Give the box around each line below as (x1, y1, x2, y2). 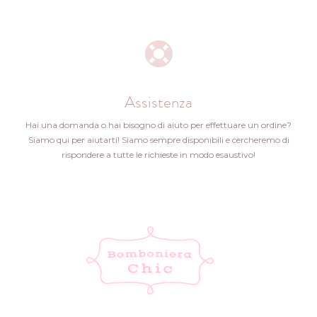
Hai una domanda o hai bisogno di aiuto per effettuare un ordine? (25, 119, 292, 130)
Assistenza (125, 90, 192, 113)
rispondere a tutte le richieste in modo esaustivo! (62, 149, 255, 160)
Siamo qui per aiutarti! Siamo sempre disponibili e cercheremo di (28, 134, 289, 145)
